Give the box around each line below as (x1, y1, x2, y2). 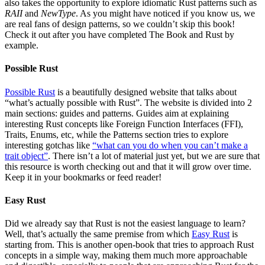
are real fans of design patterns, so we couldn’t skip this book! (5, 19, 235, 30)
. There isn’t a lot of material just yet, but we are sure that (48, 150, 260, 161)
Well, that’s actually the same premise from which (5, 229, 192, 240)
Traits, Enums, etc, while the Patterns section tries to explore (5, 129, 228, 140)
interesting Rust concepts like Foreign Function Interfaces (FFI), (5, 118, 243, 129)
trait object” (5, 150, 48, 161)
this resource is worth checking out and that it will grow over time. (5, 161, 251, 172)
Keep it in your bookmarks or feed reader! (5, 172, 161, 182)
